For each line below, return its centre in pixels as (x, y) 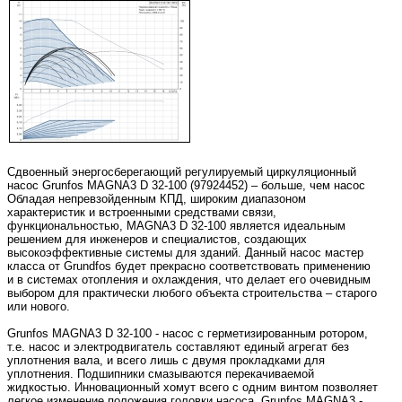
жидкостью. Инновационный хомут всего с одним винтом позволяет (192, 387)
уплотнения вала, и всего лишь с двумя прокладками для (166, 360)
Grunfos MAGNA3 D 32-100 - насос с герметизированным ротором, (188, 333)
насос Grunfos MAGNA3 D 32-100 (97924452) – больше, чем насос (186, 185)
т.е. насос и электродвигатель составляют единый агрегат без (178, 347)
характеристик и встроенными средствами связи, (142, 212)
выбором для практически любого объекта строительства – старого (192, 293)
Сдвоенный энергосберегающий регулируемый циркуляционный (182, 172)
